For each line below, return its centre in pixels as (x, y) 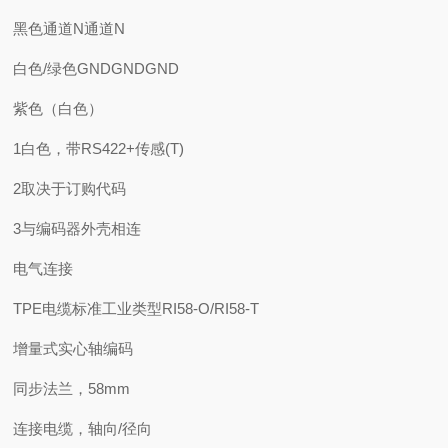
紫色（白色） (58, 108)
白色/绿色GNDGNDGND (96, 68)
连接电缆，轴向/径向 (83, 428)
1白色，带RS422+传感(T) (99, 148)
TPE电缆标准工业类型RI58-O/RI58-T (136, 308)
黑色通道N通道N (69, 28)
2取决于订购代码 (70, 188)
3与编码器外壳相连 (77, 228)
